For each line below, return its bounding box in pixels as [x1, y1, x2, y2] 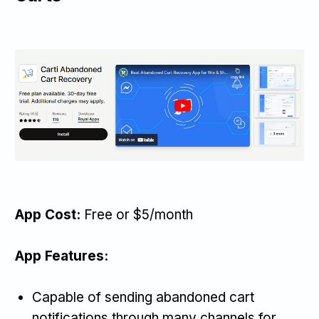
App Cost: [15, 206, 84, 224]
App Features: [15, 248, 108, 265]
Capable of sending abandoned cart [32, 289, 254, 306]
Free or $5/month [84, 206, 193, 224]
